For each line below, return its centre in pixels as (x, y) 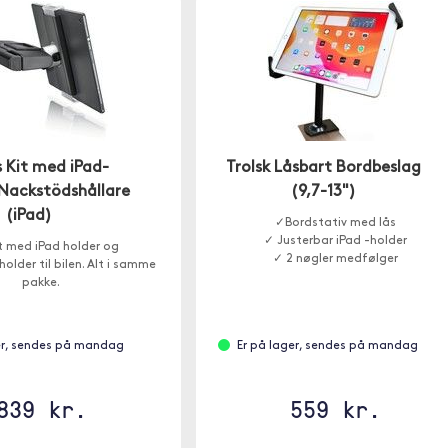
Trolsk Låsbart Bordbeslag (323, 168)
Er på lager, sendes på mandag (327, 346)
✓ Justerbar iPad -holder (335, 241)
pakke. (41, 283)
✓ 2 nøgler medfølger (335, 259)
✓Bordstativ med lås (335, 223)
